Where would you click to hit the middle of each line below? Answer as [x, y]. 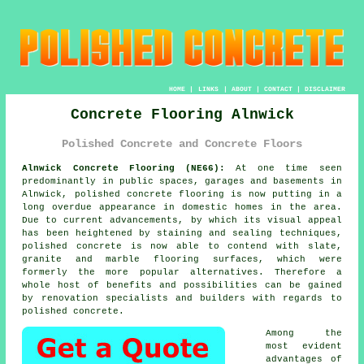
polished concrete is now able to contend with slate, [182, 247]
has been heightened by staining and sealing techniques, [182, 234]
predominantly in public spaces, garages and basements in [182, 182]
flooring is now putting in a [257, 195]
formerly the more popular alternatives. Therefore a [182, 273]
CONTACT [278, 89]
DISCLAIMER [325, 89]
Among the [304, 334]
